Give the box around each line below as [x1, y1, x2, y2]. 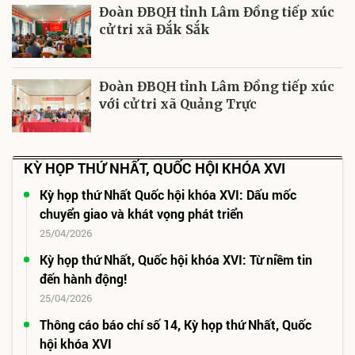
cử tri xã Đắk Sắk [99, 21, 210, 37]
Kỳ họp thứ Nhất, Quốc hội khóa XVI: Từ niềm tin [40, 250, 312, 268]
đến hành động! [40, 269, 127, 287]
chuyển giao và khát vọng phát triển [40, 204, 243, 222]
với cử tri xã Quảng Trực [99, 95, 257, 112]
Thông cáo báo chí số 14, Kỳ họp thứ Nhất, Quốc [40, 315, 311, 333]
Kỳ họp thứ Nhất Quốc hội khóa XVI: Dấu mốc [40, 185, 296, 203]
